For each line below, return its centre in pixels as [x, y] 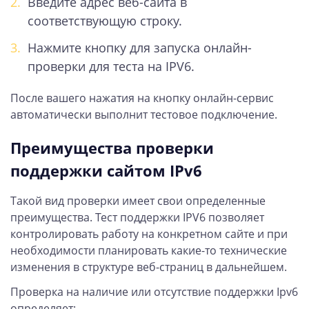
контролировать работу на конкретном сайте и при [149, 233]
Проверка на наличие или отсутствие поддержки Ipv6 [154, 291]
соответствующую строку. [105, 20]
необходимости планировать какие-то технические [149, 250]
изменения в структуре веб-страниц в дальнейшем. [149, 267]
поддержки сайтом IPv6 [106, 170]
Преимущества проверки [112, 147]
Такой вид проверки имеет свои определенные [138, 200]
